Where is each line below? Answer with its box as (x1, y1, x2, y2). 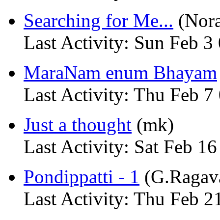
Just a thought (24, 114, 132, 135)
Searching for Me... (24, 10, 173, 31)
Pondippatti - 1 (24, 166, 139, 187)
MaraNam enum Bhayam (24, 62, 217, 83)
